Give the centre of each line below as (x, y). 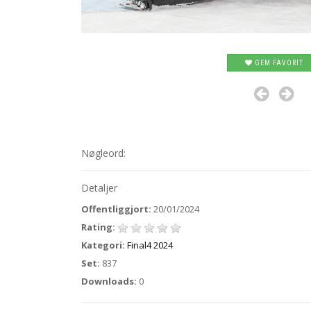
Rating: (98, 227)
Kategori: (103, 245)
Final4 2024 (150, 245)
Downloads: (109, 281)
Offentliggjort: (116, 209)
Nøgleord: (103, 153)
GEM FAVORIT (278, 63)
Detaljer (99, 188)
